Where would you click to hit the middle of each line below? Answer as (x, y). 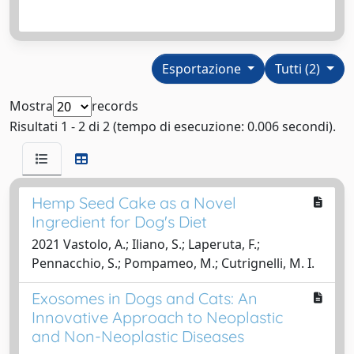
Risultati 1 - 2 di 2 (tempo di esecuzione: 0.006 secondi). (173, 126)
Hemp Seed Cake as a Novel (134, 202)
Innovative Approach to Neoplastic (157, 317)
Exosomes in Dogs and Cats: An (145, 298)
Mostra (31, 105)
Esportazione (203, 68)
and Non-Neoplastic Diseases (138, 336)
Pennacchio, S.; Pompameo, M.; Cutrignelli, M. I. (173, 263)
